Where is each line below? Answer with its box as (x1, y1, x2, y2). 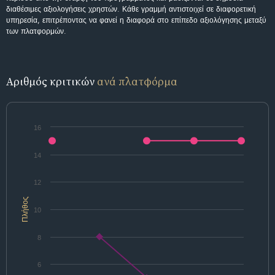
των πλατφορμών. (6, 26, 66, 37)
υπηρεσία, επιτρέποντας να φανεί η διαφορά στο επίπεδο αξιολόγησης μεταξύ (6, 15, 266, 26)
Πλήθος (21, 196, 29, 223)
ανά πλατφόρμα (97, 74, 177, 90)
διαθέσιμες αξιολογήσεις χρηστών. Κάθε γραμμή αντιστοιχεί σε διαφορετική (6, 4, 256, 15)
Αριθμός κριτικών (6, 74, 97, 90)
